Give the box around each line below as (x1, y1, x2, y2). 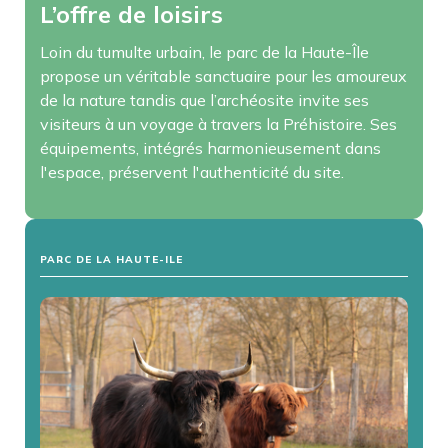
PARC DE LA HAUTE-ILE (40, 253, 183, 267)
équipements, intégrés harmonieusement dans (40, 138, 381, 159)
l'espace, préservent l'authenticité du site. (40, 162, 344, 183)
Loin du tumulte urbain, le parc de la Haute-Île (40, 42, 369, 63)
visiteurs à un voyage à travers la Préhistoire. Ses (40, 114, 397, 135)
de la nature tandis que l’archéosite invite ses (40, 90, 369, 111)
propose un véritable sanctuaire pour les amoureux (40, 66, 407, 87)
